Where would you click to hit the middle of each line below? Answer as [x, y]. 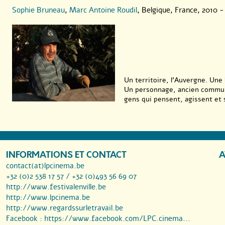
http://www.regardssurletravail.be [65, 208]
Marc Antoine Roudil [103, 10]
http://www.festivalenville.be [56, 187]
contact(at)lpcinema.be [45, 166]
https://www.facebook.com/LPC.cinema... [117, 219]
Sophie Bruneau [38, 10]
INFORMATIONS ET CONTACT [66, 155]
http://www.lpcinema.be [48, 198]
